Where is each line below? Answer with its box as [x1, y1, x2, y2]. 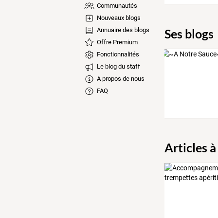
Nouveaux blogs [95, 14, 141, 21]
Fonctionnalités [95, 50, 139, 58]
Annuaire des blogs [95, 26, 149, 34]
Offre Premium [95, 38, 138, 46]
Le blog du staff [95, 62, 140, 70]
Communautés [95, 1, 137, 9]
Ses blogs [164, 26, 214, 41]
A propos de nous [95, 74, 145, 82]
